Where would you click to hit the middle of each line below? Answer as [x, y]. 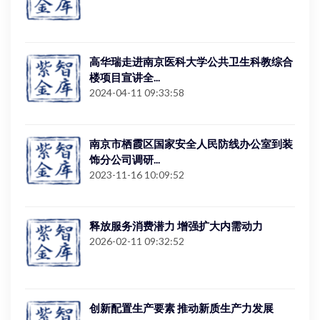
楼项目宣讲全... [125, 77]
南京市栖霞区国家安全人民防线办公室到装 [191, 144]
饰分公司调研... [125, 159]
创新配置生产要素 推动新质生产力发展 [181, 308]
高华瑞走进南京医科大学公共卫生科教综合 [191, 61]
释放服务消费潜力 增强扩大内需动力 [176, 226]
